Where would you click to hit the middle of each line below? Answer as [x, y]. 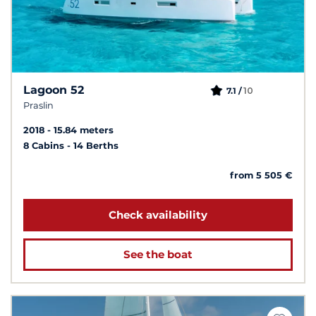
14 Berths [96, 146]
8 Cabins [45, 146]
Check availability [158, 214]
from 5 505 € [261, 176]
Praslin [38, 106]
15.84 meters [84, 130]
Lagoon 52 [54, 90]
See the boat [158, 254]
